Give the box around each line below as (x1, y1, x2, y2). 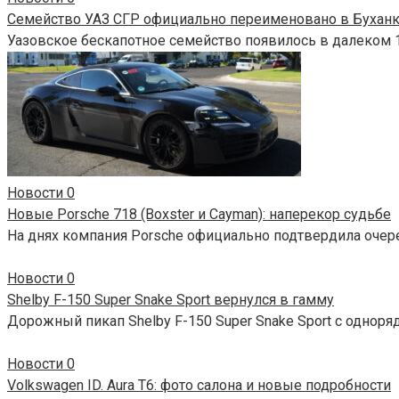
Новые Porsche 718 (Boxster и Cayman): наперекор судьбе (7, 206, 391, 224)
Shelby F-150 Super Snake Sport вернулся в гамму (7, 291, 334, 309)
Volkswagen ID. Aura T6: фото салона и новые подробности (7, 377, 391, 395)
